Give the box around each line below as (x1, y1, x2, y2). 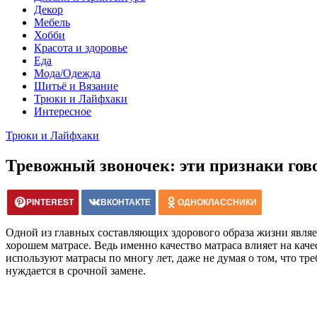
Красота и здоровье (34, 42, 127, 54)
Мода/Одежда (34, 67, 100, 79)
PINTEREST (26, 195, 74, 208)
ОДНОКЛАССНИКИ (178, 195, 257, 208)
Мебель (34, 16, 70, 28)
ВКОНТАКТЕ (100, 195, 151, 208)
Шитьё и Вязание (34, 80, 118, 92)
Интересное (34, 105, 91, 117)
